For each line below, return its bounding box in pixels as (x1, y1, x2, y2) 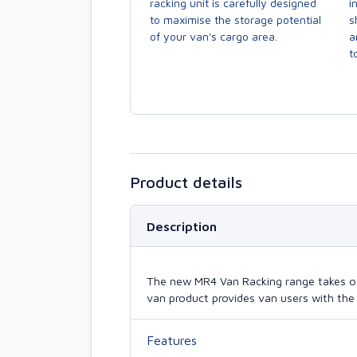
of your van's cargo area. (150, 29, 277, 43)
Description (147, 218, 217, 233)
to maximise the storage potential (150, 13, 321, 26)
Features (147, 332, 197, 347)
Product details (130, 173, 242, 191)
